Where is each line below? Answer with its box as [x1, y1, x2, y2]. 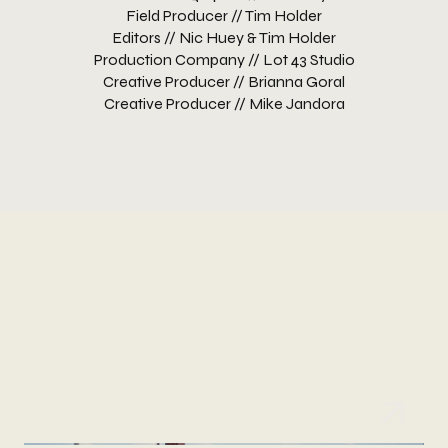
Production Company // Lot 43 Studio [93, 50, 355, 70]
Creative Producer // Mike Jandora [103, 94, 345, 114]
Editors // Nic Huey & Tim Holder [112, 28, 336, 48]
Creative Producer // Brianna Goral [103, 72, 345, 92]
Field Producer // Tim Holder [126, 6, 322, 26]
